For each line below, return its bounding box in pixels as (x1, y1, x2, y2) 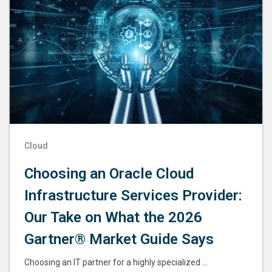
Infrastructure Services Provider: (24, 187, 242, 205)
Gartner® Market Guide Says (24, 231, 214, 248)
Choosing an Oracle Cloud (24, 165, 194, 183)
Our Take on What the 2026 (24, 209, 202, 226)
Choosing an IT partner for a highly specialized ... (24, 257, 208, 268)
